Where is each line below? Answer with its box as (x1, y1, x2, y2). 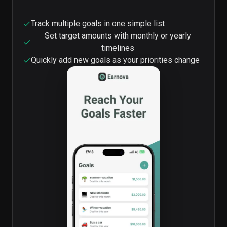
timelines (101, 43, 134, 53)
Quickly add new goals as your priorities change (31, 55, 200, 65)
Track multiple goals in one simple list (31, 19, 165, 28)
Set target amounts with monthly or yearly (44, 31, 191, 41)
